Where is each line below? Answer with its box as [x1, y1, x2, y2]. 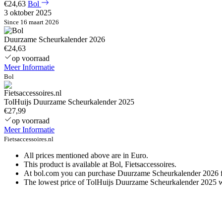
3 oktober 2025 [4, 8, 52, 17]
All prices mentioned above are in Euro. [24, 151, 148, 160]
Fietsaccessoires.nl [4, 135, 54, 143]
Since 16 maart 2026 [4, 18, 59, 26]
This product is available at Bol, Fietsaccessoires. [24, 160, 176, 169]
